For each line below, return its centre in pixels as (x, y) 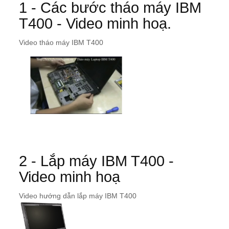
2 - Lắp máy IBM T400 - (96, 161)
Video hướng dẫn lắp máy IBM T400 (78, 196)
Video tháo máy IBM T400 (61, 43)
